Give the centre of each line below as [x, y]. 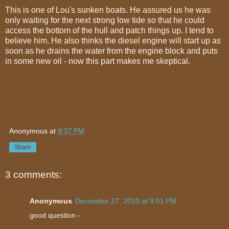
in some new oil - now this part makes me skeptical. [98, 61]
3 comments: [33, 174]
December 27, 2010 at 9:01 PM [126, 201]
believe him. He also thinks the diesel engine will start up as [113, 40]
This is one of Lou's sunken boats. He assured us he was [108, 10]
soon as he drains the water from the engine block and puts [111, 51]
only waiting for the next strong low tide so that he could [105, 20]
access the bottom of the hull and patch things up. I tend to [109, 30]
